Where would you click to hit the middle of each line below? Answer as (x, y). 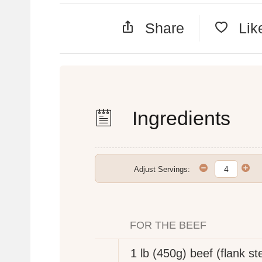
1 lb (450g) (158, 253)
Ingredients (179, 118)
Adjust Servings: (162, 170)
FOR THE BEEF (168, 225)
